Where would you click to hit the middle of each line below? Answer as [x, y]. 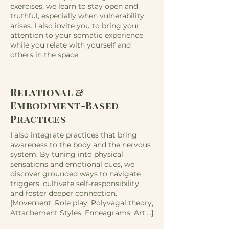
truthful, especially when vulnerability [77, 16]
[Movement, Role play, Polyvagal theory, [82, 203]
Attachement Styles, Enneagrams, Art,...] [82, 213]
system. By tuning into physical [67, 154]
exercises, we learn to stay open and [74, 6]
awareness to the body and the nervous [81, 145]
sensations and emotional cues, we [72, 164]
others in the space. [46, 55]
